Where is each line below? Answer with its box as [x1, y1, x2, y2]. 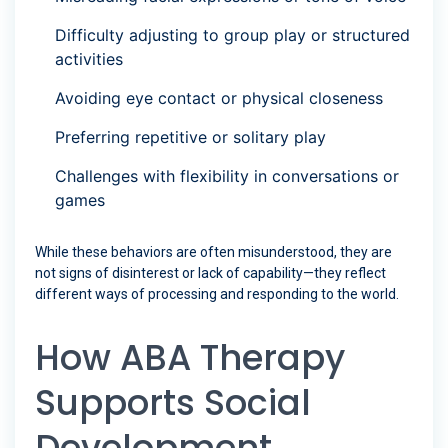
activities [55, 49, 123, 70]
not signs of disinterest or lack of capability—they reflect [35, 265, 386, 282]
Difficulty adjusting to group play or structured [55, 25, 410, 46]
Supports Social [35, 378, 311, 428]
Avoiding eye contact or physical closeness [55, 88, 383, 109]
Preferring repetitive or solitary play [55, 127, 326, 148]
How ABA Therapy [35, 333, 345, 383]
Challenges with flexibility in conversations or [55, 166, 399, 187]
